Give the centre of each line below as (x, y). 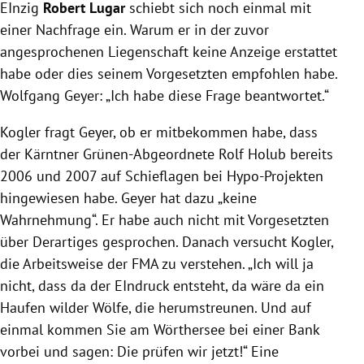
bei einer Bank (272, 330)
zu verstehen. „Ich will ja (236, 264)
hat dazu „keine (206, 198)
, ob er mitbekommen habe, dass (215, 132)
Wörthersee (189, 330)
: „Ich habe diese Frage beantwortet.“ (214, 96)
